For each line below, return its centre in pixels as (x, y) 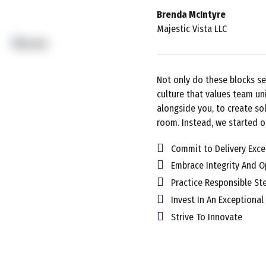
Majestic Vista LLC (192, 28)
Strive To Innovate (207, 217)
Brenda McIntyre (191, 14)
